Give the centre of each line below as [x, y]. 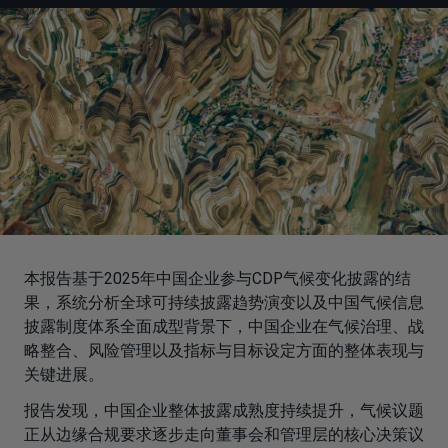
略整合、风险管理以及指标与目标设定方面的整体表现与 [224, 351]
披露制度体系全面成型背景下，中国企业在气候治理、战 [224, 327]
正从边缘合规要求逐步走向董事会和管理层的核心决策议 [224, 435]
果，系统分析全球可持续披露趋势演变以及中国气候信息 [224, 303]
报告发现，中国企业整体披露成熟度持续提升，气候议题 [224, 411]
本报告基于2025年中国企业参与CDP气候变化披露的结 [217, 279]
